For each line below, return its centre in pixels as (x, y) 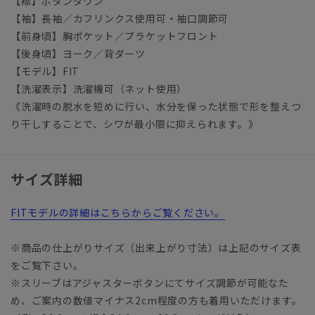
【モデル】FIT (45, 71)
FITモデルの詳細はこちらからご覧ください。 (118, 212)
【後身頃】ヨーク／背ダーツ (78, 53)
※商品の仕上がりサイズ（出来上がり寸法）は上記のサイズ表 (156, 247)
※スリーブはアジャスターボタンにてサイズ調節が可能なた (150, 282)
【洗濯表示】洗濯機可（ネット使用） (99, 88)
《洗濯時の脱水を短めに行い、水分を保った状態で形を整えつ (156, 106)
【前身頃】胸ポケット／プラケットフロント (115, 36)
